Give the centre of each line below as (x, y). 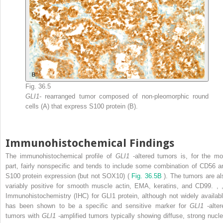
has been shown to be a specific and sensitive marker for (98, 206)
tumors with (24, 216)
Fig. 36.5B (148, 176)
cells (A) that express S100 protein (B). (82, 106)
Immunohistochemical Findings (90, 143)
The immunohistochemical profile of (60, 156)
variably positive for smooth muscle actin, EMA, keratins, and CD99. (111, 186)
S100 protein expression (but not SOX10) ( (69, 176)
